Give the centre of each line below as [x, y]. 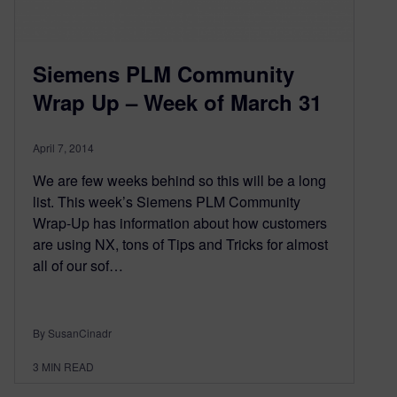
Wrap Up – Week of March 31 [177, 101]
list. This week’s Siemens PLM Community [167, 201]
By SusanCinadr [72, 332]
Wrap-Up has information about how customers [180, 222]
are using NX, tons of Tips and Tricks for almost [180, 244]
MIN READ [68, 366]
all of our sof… [78, 265]
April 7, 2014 [63, 147]
